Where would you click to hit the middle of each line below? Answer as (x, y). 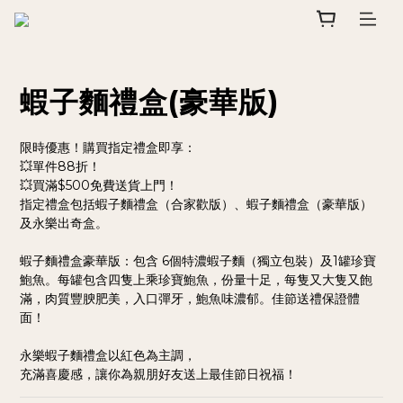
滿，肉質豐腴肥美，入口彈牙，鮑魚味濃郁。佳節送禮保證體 (190, 299)
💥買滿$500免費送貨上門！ (99, 185)
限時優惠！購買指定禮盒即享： (108, 148)
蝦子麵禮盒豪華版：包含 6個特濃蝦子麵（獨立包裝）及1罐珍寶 (198, 261)
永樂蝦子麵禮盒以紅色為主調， (108, 355)
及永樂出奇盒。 (64, 223)
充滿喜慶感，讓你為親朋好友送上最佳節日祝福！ (158, 374)
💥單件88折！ (60, 166)
